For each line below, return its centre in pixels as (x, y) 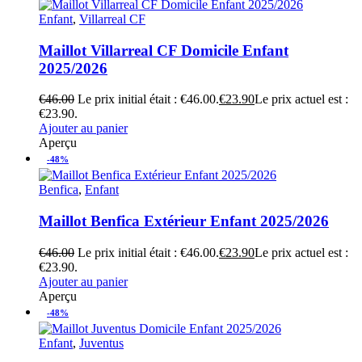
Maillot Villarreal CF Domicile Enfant (164, 50)
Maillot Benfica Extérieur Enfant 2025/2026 (184, 221)
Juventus (101, 343)
